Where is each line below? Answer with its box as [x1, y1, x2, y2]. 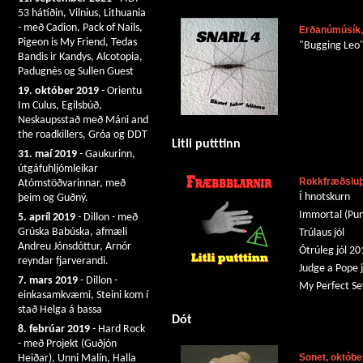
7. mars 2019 [18, 275, 78, 287]
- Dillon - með [75, 211, 138, 224]
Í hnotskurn [299, 191, 350, 203]
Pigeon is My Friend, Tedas [18, 36, 137, 49]
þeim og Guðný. [18, 192, 88, 204]
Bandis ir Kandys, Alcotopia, [18, 51, 143, 63]
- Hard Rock [90, 323, 145, 335]
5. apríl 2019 [18, 211, 75, 224]
